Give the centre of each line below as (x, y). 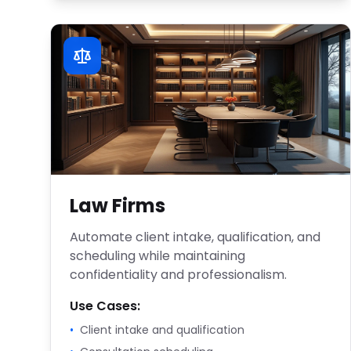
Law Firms (118, 206)
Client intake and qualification (162, 330)
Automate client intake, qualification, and (195, 237)
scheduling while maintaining (157, 256)
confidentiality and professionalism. (178, 275)
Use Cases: (105, 306)
